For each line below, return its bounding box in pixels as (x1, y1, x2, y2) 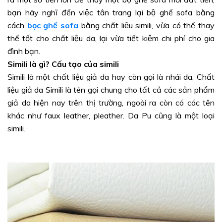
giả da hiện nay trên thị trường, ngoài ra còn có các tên (7, 97, 215, 108)
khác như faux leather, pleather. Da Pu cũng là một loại (7, 110, 215, 120)
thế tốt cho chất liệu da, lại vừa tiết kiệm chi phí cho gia (7, 33, 215, 43)
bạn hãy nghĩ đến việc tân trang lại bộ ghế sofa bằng (7, 7, 215, 17)
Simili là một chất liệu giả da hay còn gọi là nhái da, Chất (7, 71, 215, 82)
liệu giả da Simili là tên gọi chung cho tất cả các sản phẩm (7, 84, 215, 95)
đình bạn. (7, 46, 40, 56)
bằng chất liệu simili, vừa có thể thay (81, 20, 215, 30)
